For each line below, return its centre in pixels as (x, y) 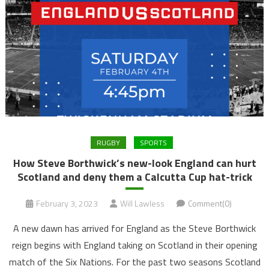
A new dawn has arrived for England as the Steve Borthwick (134, 228)
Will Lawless (142, 204)
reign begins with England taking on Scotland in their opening (134, 245)
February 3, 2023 (67, 204)
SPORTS (153, 143)
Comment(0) (210, 204)
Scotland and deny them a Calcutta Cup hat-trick (134, 177)
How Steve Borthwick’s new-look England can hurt (134, 163)
